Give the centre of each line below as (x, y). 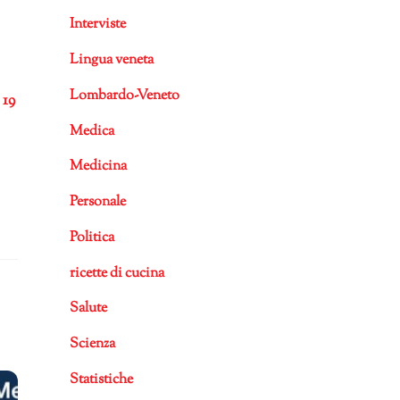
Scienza (92, 345)
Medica (92, 131)
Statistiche (101, 379)
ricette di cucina (117, 273)
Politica (92, 237)
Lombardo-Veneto (124, 96)
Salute (88, 309)
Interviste (97, 25)
